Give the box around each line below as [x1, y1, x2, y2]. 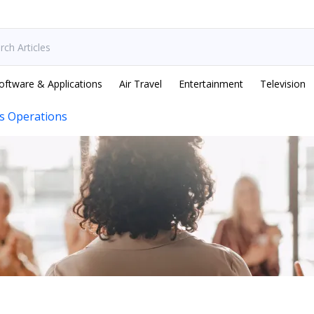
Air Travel [119, 77, 162, 90]
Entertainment [179, 77, 243, 90]
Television [260, 77, 306, 90]
